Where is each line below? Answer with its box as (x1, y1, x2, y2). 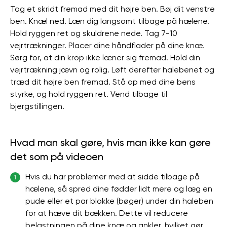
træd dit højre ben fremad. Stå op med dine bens (10, 77, 196, 87)
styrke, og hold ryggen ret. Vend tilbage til (10, 89, 167, 99)
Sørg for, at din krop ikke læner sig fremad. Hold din (10, 53, 200, 62)
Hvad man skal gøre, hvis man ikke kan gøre (10, 136, 211, 148)
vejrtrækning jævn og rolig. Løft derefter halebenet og (10, 65, 214, 74)
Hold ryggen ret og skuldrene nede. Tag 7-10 (10, 28, 177, 38)
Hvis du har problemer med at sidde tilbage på (25, 172, 200, 181)
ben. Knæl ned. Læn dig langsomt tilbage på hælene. (10, 16, 209, 26)
